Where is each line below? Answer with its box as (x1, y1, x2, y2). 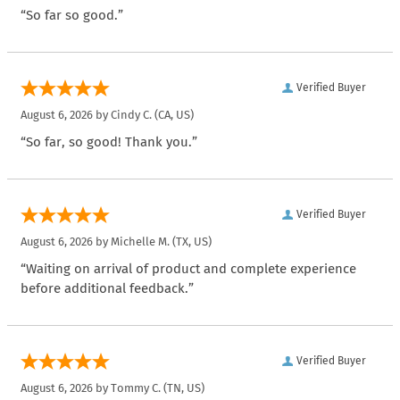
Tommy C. (111, 381, 161, 396)
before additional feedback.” (21, 280, 194, 297)
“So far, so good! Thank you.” (21, 134, 197, 151)
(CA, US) (152, 108, 194, 122)
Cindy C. (111, 108, 152, 122)
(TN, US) (161, 381, 204, 396)
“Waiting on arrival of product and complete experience (21, 261, 356, 278)
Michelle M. (111, 235, 170, 249)
